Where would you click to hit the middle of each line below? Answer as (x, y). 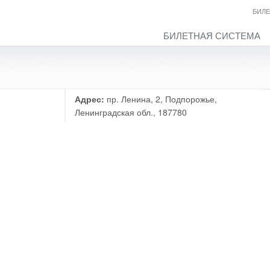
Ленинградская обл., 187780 (130, 112)
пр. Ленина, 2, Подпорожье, (160, 99)
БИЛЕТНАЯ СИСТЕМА (212, 35)
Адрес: (89, 99)
